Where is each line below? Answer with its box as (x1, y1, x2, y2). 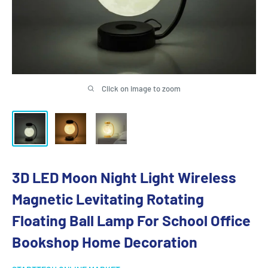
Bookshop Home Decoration (12, 232, 197, 251)
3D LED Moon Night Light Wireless (12, 167, 236, 186)
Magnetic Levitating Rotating (12, 189, 204, 208)
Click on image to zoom (101, 83, 181, 93)
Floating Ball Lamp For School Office (12, 211, 251, 229)
